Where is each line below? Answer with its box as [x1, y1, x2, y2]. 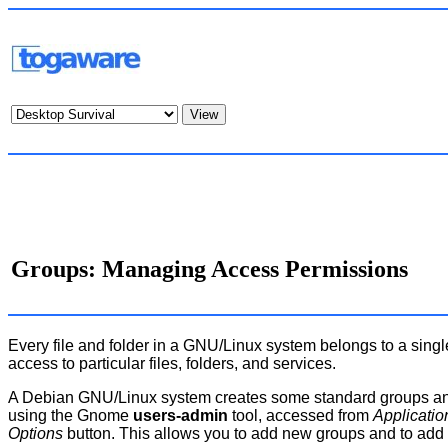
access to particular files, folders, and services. [8, 355, 336, 373]
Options [8, 425, 63, 443]
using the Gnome [8, 407, 133, 425]
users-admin [133, 407, 228, 425]
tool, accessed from [228, 407, 373, 425]
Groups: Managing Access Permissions [11, 256, 408, 282]
